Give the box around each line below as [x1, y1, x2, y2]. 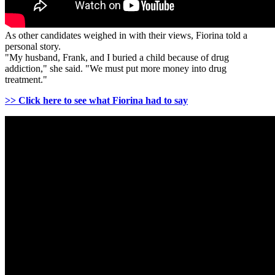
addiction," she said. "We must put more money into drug [5, 63, 227, 74]
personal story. [5, 41, 61, 52]
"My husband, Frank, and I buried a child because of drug [5, 52, 229, 63]
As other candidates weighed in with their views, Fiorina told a [5, 30, 247, 41]
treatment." [5, 74, 47, 85]
